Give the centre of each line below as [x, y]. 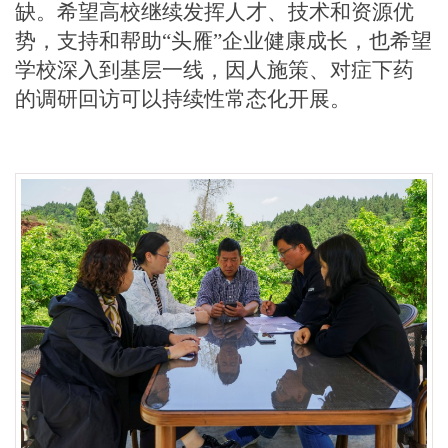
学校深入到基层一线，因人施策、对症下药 [214, 70]
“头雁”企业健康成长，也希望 [297, 41]
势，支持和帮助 [88, 41]
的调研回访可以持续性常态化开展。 [183, 99]
